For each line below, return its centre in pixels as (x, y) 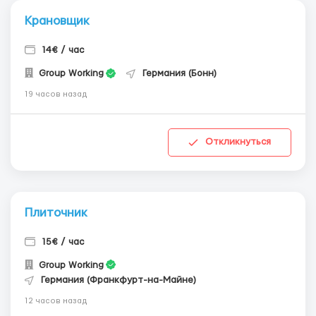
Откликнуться (238, 142)
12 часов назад (56, 300)
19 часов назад (56, 94)
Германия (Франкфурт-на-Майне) (119, 280)
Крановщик (57, 21)
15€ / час (63, 242)
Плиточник (56, 212)
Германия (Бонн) (180, 73)
